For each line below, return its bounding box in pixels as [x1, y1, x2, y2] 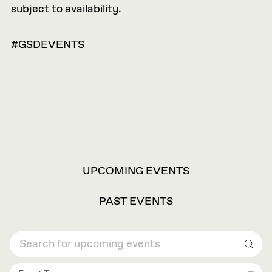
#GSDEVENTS [11, 38, 84, 52]
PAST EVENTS [99, 194, 173, 209]
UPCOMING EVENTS [83, 164, 189, 178]
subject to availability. [11, 2, 121, 16]
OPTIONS [9, 172, 73, 192]
